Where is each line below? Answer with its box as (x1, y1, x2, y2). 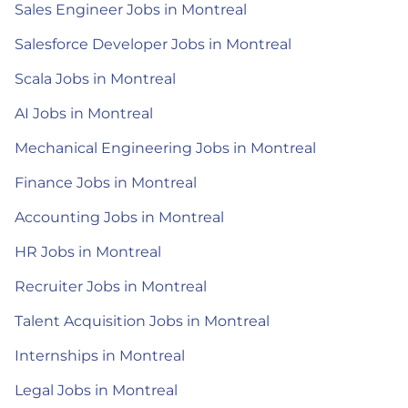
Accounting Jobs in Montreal (15, 208, 224, 226)
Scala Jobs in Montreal (15, 69, 176, 87)
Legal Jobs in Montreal (15, 381, 178, 399)
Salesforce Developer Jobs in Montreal (15, 35, 291, 53)
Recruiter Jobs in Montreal (15, 277, 207, 295)
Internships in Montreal (15, 346, 185, 364)
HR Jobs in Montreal (15, 242, 161, 260)
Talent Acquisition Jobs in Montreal (15, 311, 270, 330)
